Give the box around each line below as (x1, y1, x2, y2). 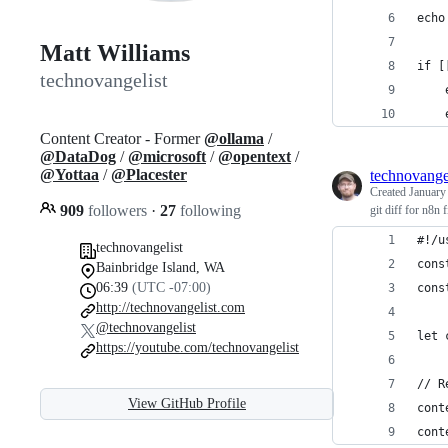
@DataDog (40, 147, 116, 165)
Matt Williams (40, 40, 190, 67)
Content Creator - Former (40, 129, 204, 147)
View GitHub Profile (128, 395, 246, 411)
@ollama (204, 129, 264, 147)
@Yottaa (40, 165, 99, 183)
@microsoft (128, 147, 206, 165)
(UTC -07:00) (132, 279, 211, 295)
